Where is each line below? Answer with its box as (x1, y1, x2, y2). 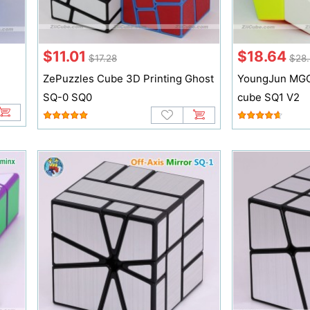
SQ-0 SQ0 (42, 91, 92, 104)
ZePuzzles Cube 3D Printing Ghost (42, 72, 214, 86)
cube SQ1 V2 (237, 91, 300, 104)
